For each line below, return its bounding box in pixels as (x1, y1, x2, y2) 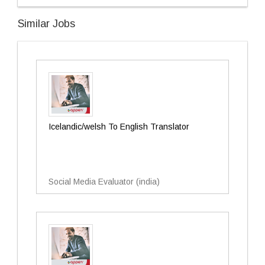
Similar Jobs (18, 18, 75, 30)
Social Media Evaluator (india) (49, 177, 160, 186)
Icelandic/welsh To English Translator (49, 122, 189, 131)
